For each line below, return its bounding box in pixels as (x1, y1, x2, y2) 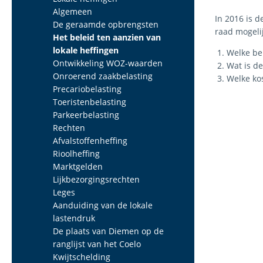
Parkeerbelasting (53, 109, 119, 120)
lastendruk (53, 213, 95, 224)
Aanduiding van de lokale (53, 200, 153, 211)
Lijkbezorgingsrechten (53, 174, 140, 185)
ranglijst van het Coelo (53, 238, 141, 249)
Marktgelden (53, 161, 103, 172)
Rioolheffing (53, 148, 100, 159)
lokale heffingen (53, 45, 119, 56)
